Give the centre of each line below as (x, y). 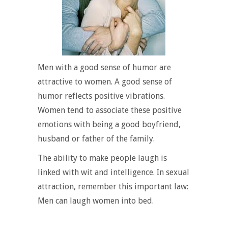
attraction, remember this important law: (113, 186)
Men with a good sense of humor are (104, 67)
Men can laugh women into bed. (96, 201)
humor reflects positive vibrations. (101, 96)
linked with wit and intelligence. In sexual (113, 172)
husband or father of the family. (96, 138)
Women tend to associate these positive (110, 110)
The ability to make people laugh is (102, 158)
